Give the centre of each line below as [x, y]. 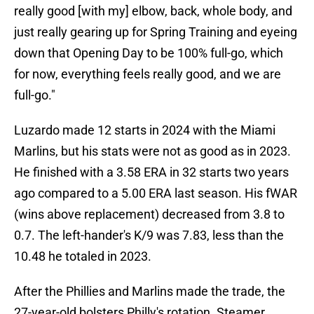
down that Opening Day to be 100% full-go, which [149, 53]
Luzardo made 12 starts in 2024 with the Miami [145, 130]
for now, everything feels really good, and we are [148, 74]
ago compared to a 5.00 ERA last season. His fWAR [156, 193]
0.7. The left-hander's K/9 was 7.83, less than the [149, 235]
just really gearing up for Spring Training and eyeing [156, 32]
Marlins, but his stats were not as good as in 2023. [152, 151]
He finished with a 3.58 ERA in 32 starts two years [151, 172]
